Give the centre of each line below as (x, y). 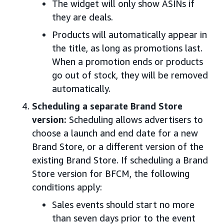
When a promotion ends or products (127, 61)
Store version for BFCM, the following (111, 173)
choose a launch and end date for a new (115, 133)
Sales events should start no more (123, 204)
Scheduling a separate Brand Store (107, 106)
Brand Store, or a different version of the (118, 146)
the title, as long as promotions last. (127, 48)
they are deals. (82, 17)
